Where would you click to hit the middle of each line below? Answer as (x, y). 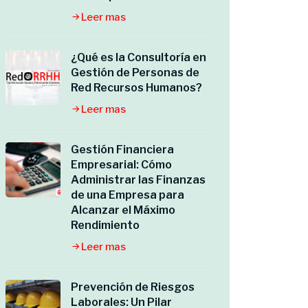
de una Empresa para (128, 195)
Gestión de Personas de (135, 73)
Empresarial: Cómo (121, 165)
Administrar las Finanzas (138, 180)
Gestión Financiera (122, 150)
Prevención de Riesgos (133, 287)
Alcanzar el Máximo (123, 210)
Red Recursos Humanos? (136, 88)
